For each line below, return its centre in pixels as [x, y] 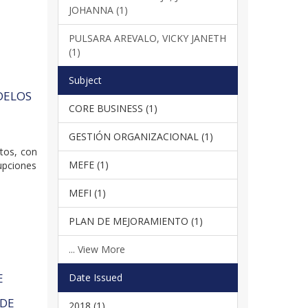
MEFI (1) [87, 192]
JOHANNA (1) [98, 10]
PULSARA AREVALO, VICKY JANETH [147, 38]
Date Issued [95, 277]
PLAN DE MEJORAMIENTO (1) [135, 221]
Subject [85, 80]
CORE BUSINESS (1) [113, 108]
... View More [97, 249]
